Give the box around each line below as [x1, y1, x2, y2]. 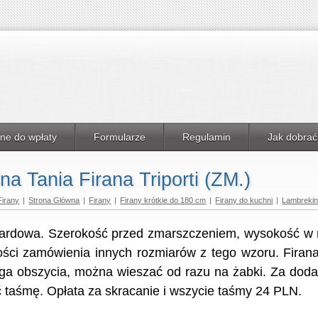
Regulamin [182, 131, 231, 143]
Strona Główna [28, 196, 80, 204]
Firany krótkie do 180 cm [120, 196, 207, 204]
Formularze [94, 131, 146, 143]
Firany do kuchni [215, 196, 273, 204]
